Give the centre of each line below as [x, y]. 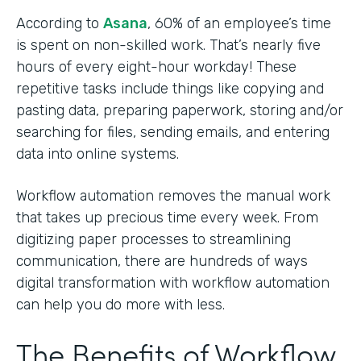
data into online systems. [100, 154]
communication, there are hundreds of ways [162, 261]
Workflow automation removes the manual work [173, 195]
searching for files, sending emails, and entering [173, 132]
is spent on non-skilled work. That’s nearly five [168, 45]
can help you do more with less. [120, 304]
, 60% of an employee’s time [239, 23]
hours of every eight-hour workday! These [156, 66]
